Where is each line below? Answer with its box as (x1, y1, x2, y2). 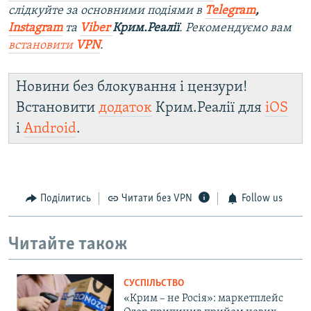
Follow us (241, 193, 283, 205)
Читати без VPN (121, 193, 192, 205)
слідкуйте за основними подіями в (8, 4, 205, 18)
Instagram (8, 22, 62, 35)
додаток (99, 101, 152, 116)
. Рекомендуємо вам (179, 22, 292, 35)
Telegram (205, 4, 255, 18)
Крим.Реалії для (152, 101, 265, 116)
